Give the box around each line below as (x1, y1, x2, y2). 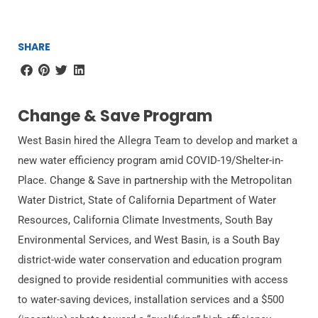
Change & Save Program (18, 105, 212, 128)
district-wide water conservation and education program (18, 253, 282, 267)
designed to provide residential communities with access (18, 273, 288, 287)
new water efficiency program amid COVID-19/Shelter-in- (18, 154, 283, 168)
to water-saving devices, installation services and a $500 (18, 293, 284, 307)
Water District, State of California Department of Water (18, 194, 276, 207)
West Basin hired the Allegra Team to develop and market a (18, 134, 297, 148)
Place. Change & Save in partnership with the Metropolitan (18, 174, 292, 187)
